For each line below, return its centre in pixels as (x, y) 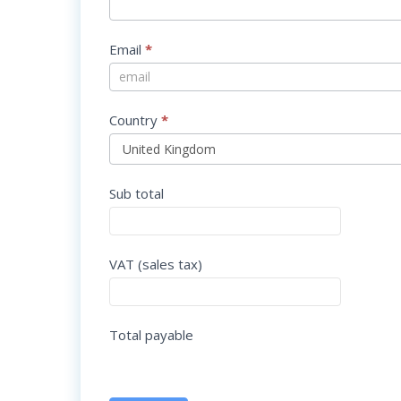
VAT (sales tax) (156, 264)
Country (135, 120)
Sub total (137, 193)
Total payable (151, 335)
